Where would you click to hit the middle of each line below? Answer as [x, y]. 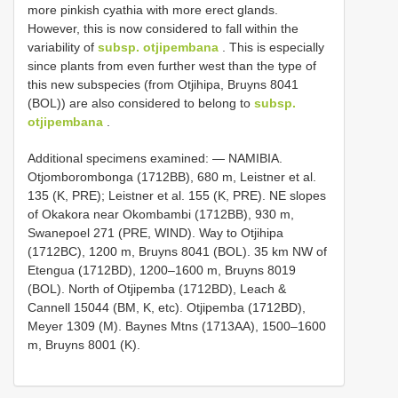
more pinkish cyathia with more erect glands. [153, 10]
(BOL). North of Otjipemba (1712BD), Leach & [157, 289]
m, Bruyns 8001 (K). [84, 345]
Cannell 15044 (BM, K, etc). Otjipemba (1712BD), [167, 308]
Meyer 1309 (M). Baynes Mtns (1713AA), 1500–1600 [177, 326]
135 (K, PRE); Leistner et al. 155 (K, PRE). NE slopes [177, 196]
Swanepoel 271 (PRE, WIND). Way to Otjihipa [155, 233]
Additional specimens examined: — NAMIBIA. [155, 159]
